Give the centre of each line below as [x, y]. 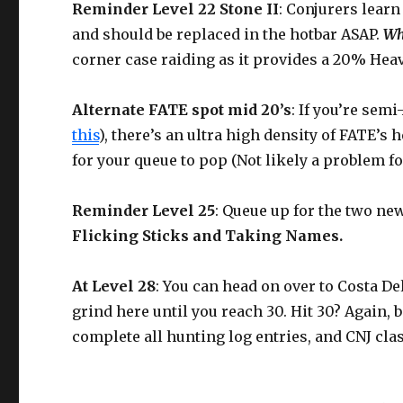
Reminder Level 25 [144, 210]
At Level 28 [114, 286]
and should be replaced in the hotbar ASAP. [228, 34]
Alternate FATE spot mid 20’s [182, 109]
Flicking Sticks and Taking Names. [208, 235]
